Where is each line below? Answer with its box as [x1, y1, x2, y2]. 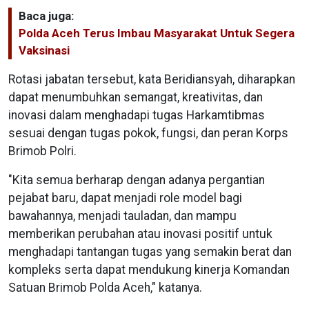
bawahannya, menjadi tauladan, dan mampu [8, 208, 237, 223]
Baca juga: [19, 8, 74, 23]
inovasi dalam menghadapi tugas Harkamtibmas [8, 108, 265, 122]
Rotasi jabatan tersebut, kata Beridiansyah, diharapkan [8, 72, 295, 86]
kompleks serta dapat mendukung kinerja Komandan [8, 262, 290, 277]
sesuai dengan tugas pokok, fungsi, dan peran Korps [8, 126, 288, 140]
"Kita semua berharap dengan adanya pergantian [8, 172, 265, 187]
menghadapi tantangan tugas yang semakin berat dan [8, 244, 292, 259]
